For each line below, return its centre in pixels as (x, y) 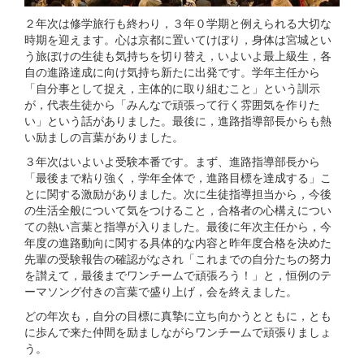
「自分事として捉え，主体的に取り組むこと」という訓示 (172, 87)
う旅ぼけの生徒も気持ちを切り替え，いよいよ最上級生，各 (178, 55)
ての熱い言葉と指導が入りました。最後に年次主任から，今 (178, 225)
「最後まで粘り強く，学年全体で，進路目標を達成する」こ (178, 177)
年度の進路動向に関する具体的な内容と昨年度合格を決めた (178, 242)
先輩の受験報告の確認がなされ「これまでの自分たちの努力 (178, 258)
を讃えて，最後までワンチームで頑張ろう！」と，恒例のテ (178, 274)
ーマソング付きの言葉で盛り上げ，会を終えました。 (161, 290)
